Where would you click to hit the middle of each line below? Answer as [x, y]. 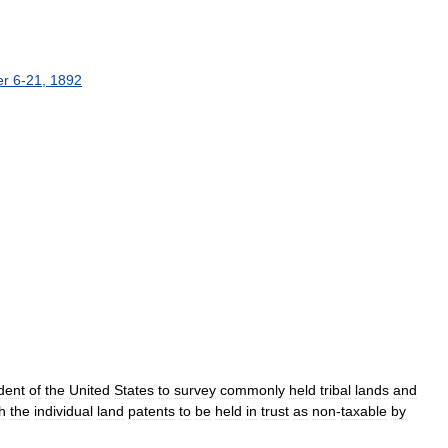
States [134, 389]
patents [151, 410]
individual [63, 410]
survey [195, 389]
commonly [252, 389]
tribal [335, 389]
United [89, 389]
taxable [364, 410]
